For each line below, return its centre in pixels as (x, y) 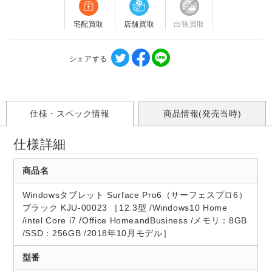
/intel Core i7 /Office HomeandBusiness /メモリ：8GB (134, 220)
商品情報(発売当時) (202, 113)
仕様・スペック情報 (70, 113)
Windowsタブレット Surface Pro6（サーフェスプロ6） (135, 195)
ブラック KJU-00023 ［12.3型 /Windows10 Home (125, 207)
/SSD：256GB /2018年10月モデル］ (97, 233)
